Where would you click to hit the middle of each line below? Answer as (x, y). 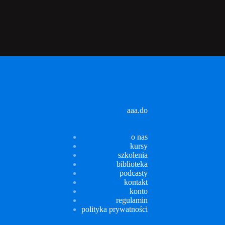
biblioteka (132, 164)
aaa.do (137, 110)
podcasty (133, 173)
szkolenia (133, 155)
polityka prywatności (114, 209)
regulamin (132, 200)
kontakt (136, 182)
